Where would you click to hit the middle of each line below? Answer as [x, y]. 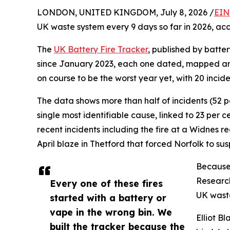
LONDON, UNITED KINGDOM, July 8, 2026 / [126, 12]
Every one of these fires [106, 183]
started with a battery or [108, 197]
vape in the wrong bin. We [111, 212]
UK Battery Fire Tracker [101, 49]
